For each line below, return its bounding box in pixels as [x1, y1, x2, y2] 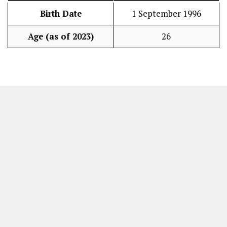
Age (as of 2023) [27, 30, 94, 42]
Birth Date [40, 8, 82, 19]
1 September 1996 [131, 8, 201, 19]
